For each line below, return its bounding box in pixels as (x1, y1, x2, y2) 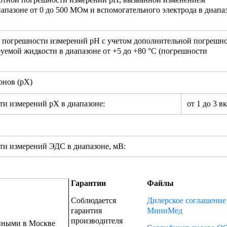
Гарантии (70, 179, 106, 188)
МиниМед (146, 206, 182, 215)
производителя (70, 216, 123, 225)
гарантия (70, 206, 102, 215)
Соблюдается (70, 196, 116, 205)
